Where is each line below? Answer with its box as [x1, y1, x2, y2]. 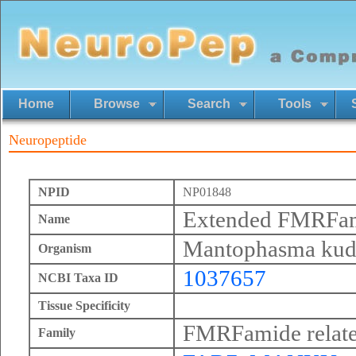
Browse [94, 97, 140, 110]
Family [38, 326, 75, 339]
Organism [38, 242, 91, 255]
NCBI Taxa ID [38, 271, 118, 284]
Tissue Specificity [38, 299, 130, 312]
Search [188, 97, 230, 110]
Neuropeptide [9, 132, 87, 148]
